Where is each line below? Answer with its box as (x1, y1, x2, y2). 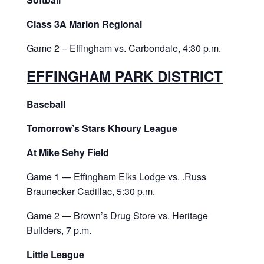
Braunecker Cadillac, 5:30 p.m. (26, 184, 155, 199)
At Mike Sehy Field (26, 146, 109, 160)
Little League (26, 247, 84, 262)
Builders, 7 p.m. (26, 223, 91, 237)
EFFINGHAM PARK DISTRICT (26, 66, 223, 87)
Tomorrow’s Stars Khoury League (26, 121, 177, 136)
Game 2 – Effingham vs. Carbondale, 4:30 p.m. (26, 41, 221, 55)
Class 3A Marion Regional (26, 17, 142, 31)
